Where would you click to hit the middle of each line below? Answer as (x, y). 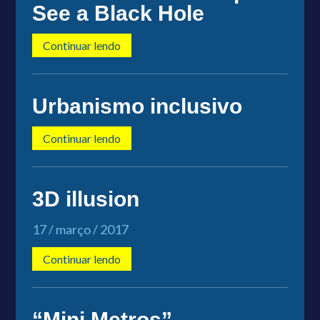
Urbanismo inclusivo (137, 106)
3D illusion (85, 199)
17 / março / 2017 (80, 229)
